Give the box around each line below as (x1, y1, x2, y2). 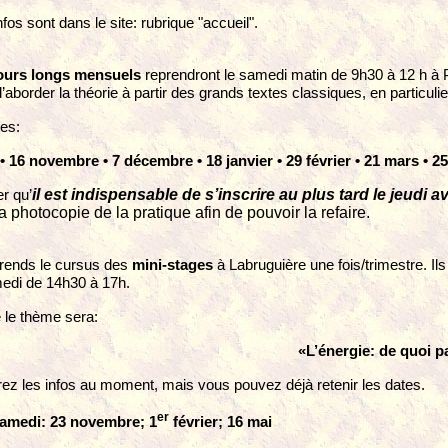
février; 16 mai (169, 413, 272, 430)
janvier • (222, 153, 286, 169)
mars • (384, 153, 432, 169)
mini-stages (132, 257, 213, 273)
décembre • (124, 153, 206, 169)
